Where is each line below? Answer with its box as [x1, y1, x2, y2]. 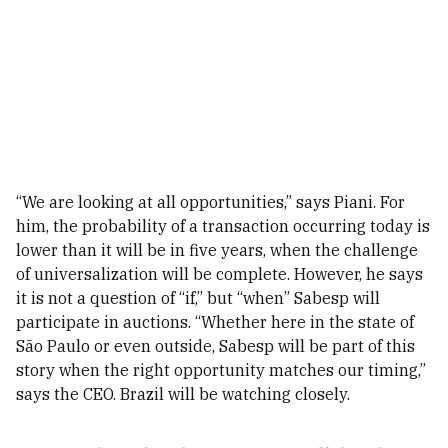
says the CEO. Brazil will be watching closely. [16, 384, 350, 404]
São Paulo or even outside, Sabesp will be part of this [16, 336, 415, 356]
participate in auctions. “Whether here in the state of [16, 312, 414, 332]
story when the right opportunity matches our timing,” [16, 360, 426, 380]
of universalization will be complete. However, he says [16, 264, 423, 284]
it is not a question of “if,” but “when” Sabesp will [16, 288, 380, 308]
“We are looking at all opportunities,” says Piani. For [16, 192, 405, 212]
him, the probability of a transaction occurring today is [16, 216, 430, 236]
